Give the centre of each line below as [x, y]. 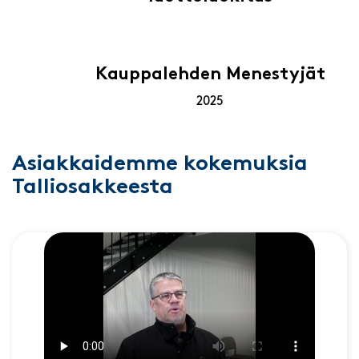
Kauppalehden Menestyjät [210, 75]
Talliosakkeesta [93, 188]
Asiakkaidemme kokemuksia [160, 164]
